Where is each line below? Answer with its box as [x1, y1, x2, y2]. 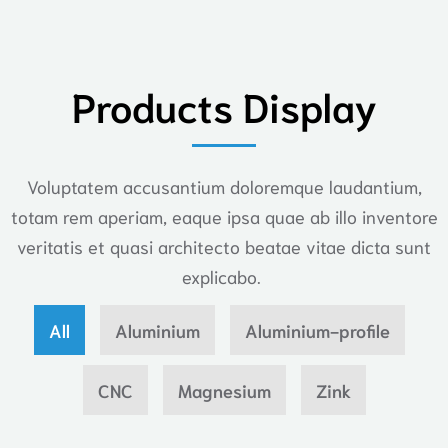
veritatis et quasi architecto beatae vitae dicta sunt [17, 233, 431, 258]
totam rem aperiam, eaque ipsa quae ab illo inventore [10, 203, 438, 228]
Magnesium [177, 377, 271, 402]
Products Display [71, 78, 377, 131]
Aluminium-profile [244, 317, 390, 342]
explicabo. [182, 263, 266, 288]
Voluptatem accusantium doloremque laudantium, [26, 173, 422, 198]
